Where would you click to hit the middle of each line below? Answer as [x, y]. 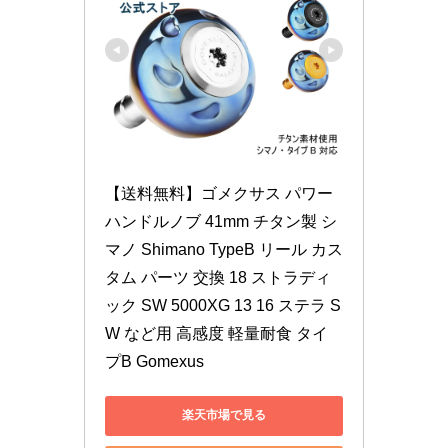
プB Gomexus [154, 361]
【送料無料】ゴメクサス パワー [219, 193]
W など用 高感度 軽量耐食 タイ [216, 333]
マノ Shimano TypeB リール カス [224, 249]
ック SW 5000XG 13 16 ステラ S [223, 305]
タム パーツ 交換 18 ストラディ [218, 277]
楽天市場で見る [224, 415]
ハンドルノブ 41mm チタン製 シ [221, 221]
